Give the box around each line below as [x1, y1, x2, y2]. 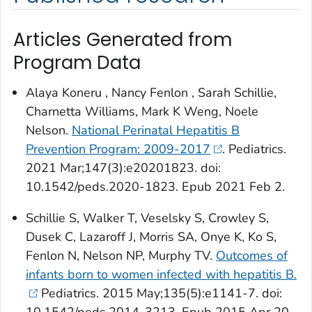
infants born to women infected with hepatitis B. [26, 266, 297, 283]
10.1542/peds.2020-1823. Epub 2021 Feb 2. [26, 178, 285, 196]
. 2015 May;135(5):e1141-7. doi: [95, 285, 282, 302]
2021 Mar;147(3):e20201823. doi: [26, 159, 221, 177]
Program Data [13, 49, 141, 75]
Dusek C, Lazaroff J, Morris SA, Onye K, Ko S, [26, 228, 276, 246]
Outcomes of [216, 247, 288, 265]
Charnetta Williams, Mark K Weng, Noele [26, 103, 258, 120]
